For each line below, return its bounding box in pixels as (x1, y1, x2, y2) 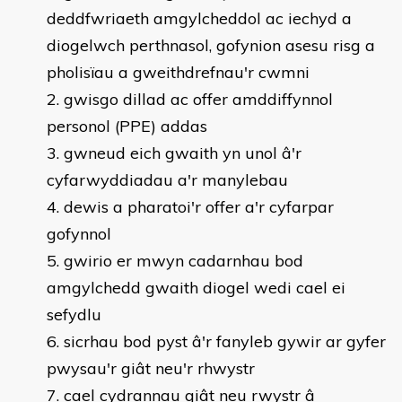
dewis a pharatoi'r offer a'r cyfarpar (64, 197, 334, 217)
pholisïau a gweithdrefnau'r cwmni (47, 62, 310, 83)
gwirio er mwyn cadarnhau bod (64, 250, 303, 271)
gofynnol (47, 223, 111, 244)
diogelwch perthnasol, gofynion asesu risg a (47, 35, 375, 56)
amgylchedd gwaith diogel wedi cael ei (47, 277, 345, 298)
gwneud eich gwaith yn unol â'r (64, 143, 301, 163)
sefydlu (47, 304, 101, 325)
